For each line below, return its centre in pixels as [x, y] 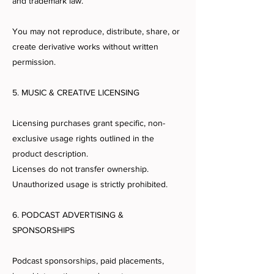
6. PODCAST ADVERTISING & [68, 215]
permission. [34, 62]
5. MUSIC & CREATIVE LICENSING [76, 93]
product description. [50, 154]
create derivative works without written [85, 47]
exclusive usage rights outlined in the [83, 139]
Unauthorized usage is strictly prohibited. [90, 184]
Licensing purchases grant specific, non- [89, 123]
